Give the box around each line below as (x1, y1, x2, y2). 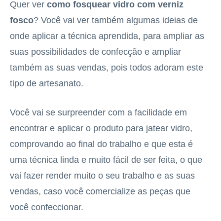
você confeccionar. (10, 202, 83, 212)
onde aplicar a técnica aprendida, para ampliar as (10, 31, 204, 41)
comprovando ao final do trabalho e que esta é (10, 139, 193, 149)
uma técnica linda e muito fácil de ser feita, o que (10, 155, 202, 165)
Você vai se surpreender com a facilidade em (10, 108, 187, 117)
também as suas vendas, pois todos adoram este (10, 63, 203, 73)
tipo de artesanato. (10, 78, 83, 88)
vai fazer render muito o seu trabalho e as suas (10, 171, 195, 181)
